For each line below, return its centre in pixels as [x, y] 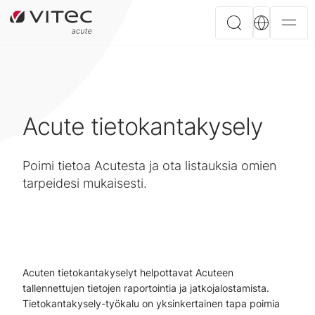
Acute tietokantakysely [143, 126]
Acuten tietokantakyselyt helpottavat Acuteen [128, 272]
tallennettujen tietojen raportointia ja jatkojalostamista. [146, 288]
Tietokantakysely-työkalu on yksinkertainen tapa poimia [151, 303]
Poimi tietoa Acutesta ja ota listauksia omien [149, 166]
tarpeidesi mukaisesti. [85, 183]
